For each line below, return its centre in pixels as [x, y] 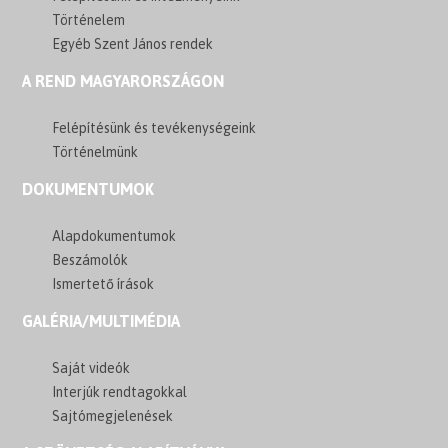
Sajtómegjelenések [113, 415]
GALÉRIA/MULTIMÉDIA [101, 320]
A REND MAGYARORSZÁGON [123, 80]
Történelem [89, 19]
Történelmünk [95, 151]
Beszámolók [90, 259]
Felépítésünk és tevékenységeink [154, 127]
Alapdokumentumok [114, 235]
